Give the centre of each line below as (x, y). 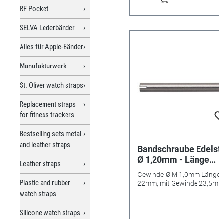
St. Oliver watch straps (51, 85)
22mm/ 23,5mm (169, 170)
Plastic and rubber (45, 183)
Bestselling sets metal (50, 134)
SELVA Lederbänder (47, 28)
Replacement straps (48, 104)
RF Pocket (34, 9)
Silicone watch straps (50, 212)
